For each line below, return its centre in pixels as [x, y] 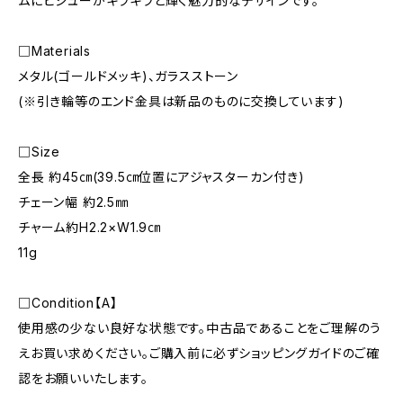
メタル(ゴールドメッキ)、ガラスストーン [128, 76]
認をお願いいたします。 [83, 378]
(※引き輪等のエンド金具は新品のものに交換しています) [181, 101]
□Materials [54, 51]
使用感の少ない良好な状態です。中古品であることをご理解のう [200, 328]
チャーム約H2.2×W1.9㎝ [90, 227]
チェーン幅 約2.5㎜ [73, 202]
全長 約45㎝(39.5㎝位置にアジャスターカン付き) [161, 177]
